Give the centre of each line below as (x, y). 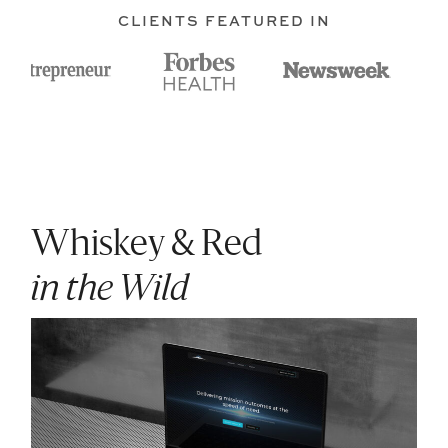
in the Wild (110, 290)
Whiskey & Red (147, 245)
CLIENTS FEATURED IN (224, 20)
